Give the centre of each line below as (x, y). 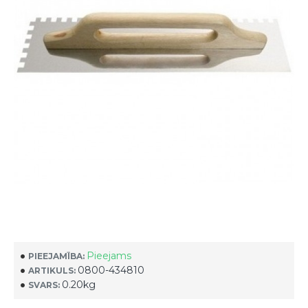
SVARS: (44, 285)
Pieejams (109, 256)
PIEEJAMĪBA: (56, 256)
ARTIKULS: (52, 270)
